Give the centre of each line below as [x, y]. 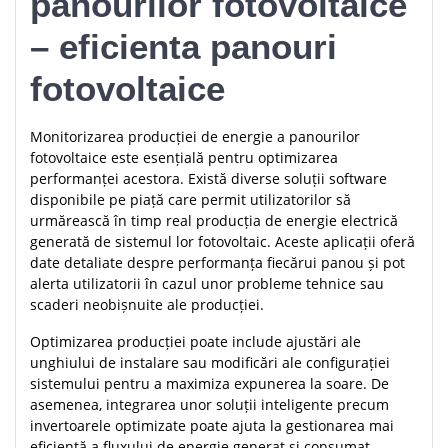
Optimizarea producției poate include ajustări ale [195, 342]
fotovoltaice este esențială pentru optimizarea [184, 158]
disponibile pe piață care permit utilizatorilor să [190, 200]
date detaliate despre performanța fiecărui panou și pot [217, 263]
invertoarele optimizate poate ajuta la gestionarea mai [212, 426]
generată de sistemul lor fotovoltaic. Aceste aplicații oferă [222, 242]
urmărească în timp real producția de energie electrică [214, 221]
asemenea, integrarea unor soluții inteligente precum [209, 405]
